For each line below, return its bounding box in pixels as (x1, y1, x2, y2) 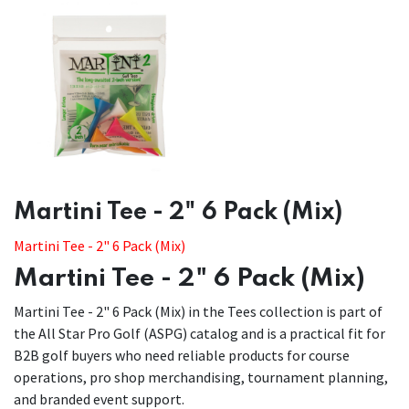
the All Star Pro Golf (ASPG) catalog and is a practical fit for (14, 324, 385, 342)
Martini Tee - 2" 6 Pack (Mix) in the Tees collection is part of (14, 302, 383, 320)
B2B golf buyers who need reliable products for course (14, 346, 350, 364)
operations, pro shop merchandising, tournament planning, (14, 368, 388, 386)
